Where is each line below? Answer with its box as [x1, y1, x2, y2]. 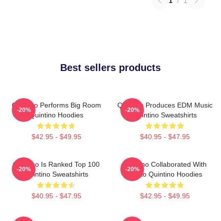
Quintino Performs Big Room [11, 101, 101, 109]
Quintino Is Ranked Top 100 [13, 160, 100, 168]
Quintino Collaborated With [123, 160, 207, 168]
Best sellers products [60, 62, 161, 73]
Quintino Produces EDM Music [117, 101, 213, 109]
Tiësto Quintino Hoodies [127, 170, 202, 178]
